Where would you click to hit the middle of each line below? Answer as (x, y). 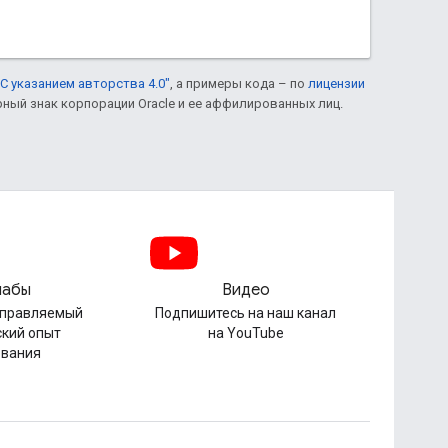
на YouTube (245, 333)
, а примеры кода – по (239, 83)
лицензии (336, 83)
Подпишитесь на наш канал (246, 313)
